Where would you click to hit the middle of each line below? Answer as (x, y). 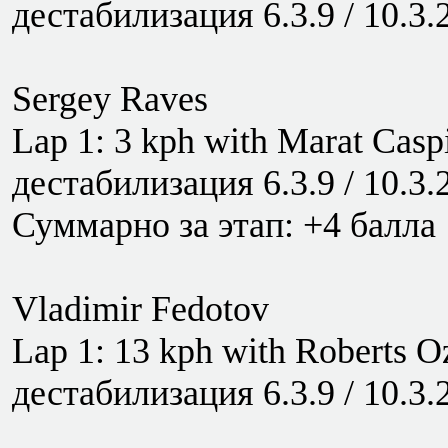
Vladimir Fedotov (140, 309)
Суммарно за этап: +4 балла (224, 225)
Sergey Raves (110, 99)
